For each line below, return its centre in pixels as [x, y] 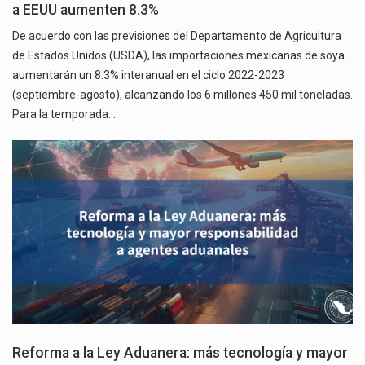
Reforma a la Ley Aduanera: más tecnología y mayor [180, 352]
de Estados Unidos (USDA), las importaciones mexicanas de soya [178, 56]
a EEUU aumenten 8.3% [86, 10]
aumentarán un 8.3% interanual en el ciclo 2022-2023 [148, 75]
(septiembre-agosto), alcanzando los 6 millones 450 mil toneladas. [182, 95]
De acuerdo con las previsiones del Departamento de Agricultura [177, 36]
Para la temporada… [64, 114]
